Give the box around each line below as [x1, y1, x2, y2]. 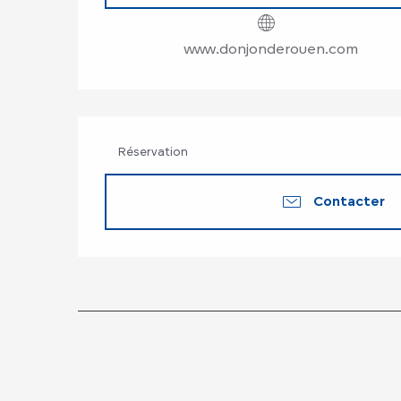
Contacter [313, 192, 385, 210]
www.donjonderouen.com [183, 39, 358, 58]
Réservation [118, 144, 188, 158]
